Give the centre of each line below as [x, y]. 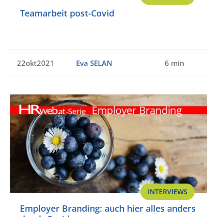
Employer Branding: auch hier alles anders [108, 209]
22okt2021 [36, 63]
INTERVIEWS [168, 192]
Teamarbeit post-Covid [67, 13]
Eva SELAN [94, 63]
